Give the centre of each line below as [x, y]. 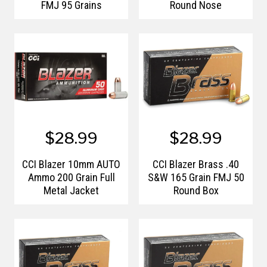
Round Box [196, 190]
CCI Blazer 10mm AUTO [71, 164]
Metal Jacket [71, 190]
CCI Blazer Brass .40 [196, 164]
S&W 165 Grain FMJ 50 [196, 177]
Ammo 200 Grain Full [71, 177]
